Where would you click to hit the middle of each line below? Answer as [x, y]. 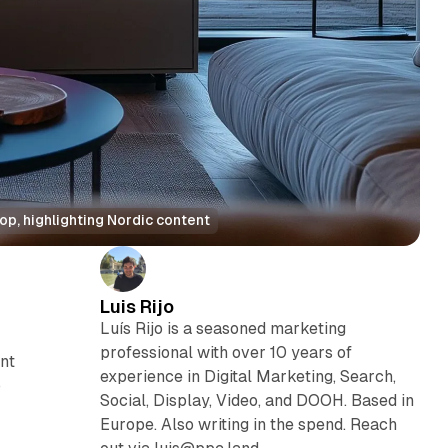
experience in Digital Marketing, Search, [247, 376]
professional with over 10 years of [225, 352]
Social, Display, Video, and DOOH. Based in [256, 400]
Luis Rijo [136, 306]
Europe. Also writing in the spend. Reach [248, 424]
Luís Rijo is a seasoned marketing [222, 328]
